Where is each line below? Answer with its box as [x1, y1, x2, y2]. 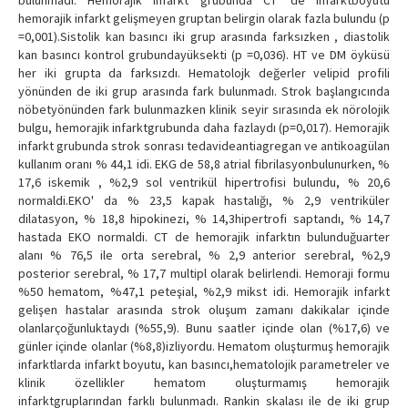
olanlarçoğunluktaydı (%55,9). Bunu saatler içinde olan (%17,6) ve [18, 320, 390, 337]
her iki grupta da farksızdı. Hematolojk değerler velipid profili [18, 65, 390, 82]
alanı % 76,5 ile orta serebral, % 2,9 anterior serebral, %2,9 [18, 247, 390, 264]
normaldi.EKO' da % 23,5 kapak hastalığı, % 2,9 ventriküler [18, 192, 390, 209]
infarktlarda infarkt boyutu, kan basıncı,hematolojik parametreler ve [18, 356, 390, 373]
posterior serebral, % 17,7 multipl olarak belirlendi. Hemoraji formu [18, 265, 390, 282]
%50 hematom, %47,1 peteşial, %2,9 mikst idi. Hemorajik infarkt [18, 283, 390, 301]
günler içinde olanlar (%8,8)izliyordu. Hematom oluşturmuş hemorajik [18, 338, 390, 355]
